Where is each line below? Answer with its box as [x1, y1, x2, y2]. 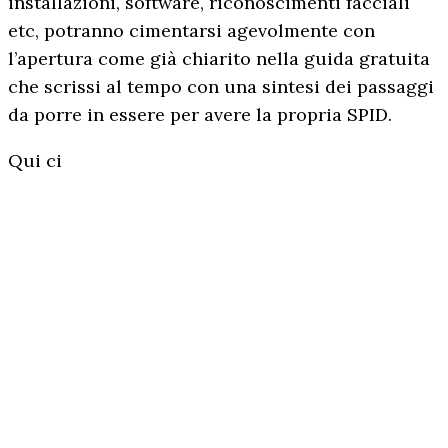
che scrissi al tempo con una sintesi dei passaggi [8, 74, 434, 98]
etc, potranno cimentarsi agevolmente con [8, 18, 375, 42]
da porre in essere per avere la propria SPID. [8, 102, 392, 126]
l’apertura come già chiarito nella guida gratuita [8, 46, 430, 70]
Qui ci [8, 148, 62, 172]
